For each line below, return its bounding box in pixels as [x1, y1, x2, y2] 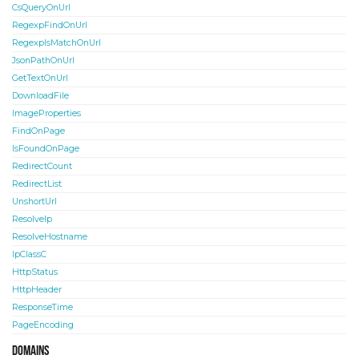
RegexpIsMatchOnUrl [12, 38, 101, 49]
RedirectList [12, 179, 62, 190]
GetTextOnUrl [12, 73, 68, 84]
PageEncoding [12, 320, 74, 331]
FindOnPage [12, 126, 65, 137]
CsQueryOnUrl [12, 2, 71, 14]
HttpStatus [12, 267, 58, 278]
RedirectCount [12, 161, 72, 172]
